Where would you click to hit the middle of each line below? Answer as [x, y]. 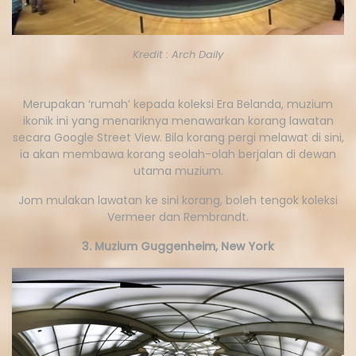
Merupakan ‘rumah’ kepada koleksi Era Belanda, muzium [178, 104]
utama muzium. [178, 170]
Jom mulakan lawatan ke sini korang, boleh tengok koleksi [178, 200]
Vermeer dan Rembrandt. [178, 217]
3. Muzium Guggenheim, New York [178, 246]
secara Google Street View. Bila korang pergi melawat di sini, [178, 137]
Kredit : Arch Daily [178, 54]
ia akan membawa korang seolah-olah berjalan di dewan [178, 154]
